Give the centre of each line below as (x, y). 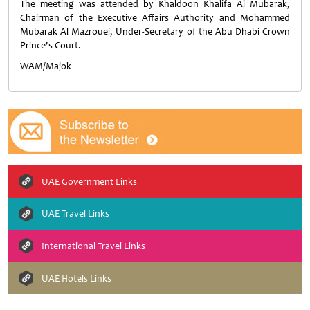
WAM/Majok (46, 66)
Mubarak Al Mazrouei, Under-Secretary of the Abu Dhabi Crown (155, 31)
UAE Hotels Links (76, 278)
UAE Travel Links (75, 214)
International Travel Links (93, 246)
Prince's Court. (51, 45)
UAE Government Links (89, 181)
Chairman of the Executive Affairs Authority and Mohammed (155, 18)
